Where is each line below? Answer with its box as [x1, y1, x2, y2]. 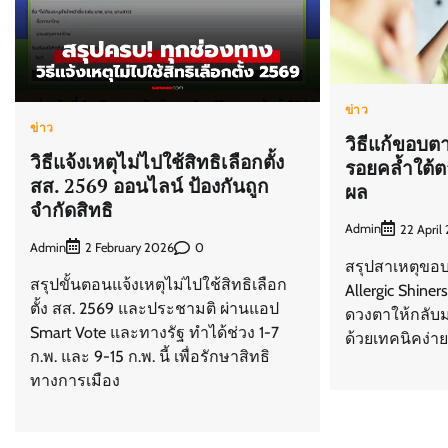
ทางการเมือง [30, 371, 120, 391]
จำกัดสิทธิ [30, 197, 113, 223]
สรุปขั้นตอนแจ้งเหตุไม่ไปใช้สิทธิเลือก [30, 275, 287, 295]
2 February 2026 [85, 240, 174, 256]
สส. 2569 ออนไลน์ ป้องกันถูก [30, 173, 269, 199]
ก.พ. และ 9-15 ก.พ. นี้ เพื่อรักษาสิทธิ [30, 347, 270, 367]
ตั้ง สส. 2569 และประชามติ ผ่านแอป [30, 299, 279, 319]
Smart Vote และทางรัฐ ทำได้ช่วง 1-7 [30, 323, 279, 343]
